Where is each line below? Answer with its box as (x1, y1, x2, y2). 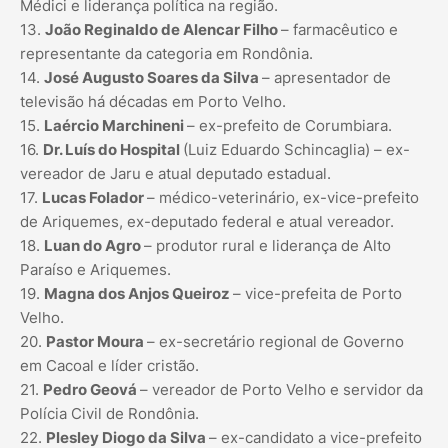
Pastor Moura (46, 332, 147, 352)
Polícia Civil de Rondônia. (20, 404, 199, 424)
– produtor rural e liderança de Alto (144, 236, 391, 256)
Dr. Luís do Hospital (43, 140, 183, 160)
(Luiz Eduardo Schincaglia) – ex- (183, 140, 410, 160)
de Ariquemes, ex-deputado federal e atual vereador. (20, 212, 394, 232)
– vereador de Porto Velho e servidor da (140, 380, 423, 400)
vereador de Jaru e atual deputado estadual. (20, 164, 331, 184)
